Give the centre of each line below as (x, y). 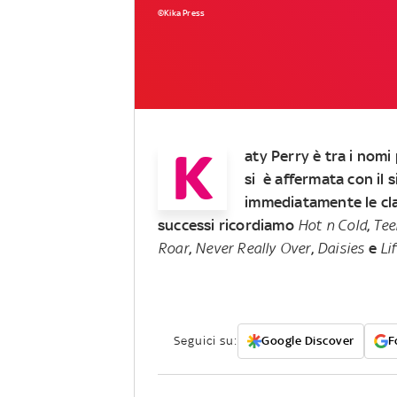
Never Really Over (253, 248)
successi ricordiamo (228, 225)
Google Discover (308, 340)
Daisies (341, 248)
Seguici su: (206, 340)
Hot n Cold (332, 225)
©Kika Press (182, 12)
